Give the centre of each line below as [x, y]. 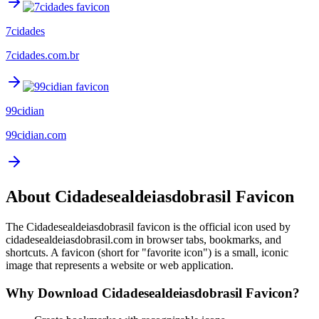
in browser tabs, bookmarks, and [207, 239]
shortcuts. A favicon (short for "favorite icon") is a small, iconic [147, 252]
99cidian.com [36, 135]
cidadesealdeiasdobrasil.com [69, 239]
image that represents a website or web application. [120, 265]
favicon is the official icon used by [212, 226]
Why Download [54, 293]
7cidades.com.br [42, 56]
